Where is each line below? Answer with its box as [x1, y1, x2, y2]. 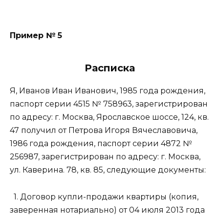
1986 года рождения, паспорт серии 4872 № [10, 139, 192, 149]
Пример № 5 [10, 31, 62, 41]
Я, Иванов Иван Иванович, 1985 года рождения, [10, 86, 205, 96]
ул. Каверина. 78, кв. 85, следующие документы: [10, 165, 206, 175]
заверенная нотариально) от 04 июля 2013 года [10, 205, 205, 215]
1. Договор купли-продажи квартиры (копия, [14, 192, 198, 201]
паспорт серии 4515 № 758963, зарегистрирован [10, 99, 208, 109]
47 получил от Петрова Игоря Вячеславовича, [10, 126, 197, 135]
